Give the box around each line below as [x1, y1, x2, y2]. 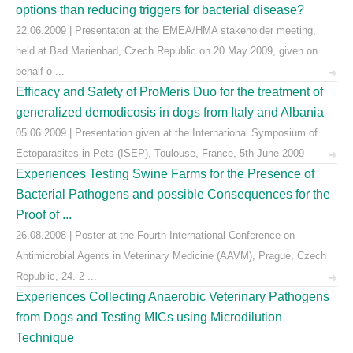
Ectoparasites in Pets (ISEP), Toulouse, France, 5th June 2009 [16, 147, 304, 159]
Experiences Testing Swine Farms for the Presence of [16, 167, 314, 180]
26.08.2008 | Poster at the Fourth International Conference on [16, 229, 295, 241]
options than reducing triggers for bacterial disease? [16, 3, 304, 17]
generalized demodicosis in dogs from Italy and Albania [16, 106, 324, 119]
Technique [16, 331, 74, 344]
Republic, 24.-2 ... [16, 270, 97, 282]
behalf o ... [16, 65, 65, 77]
